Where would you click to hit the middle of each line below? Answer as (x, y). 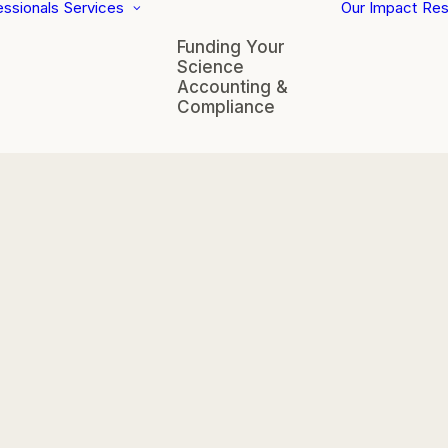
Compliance (226, 107)
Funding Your (231, 47)
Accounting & (232, 87)
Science (210, 67)
